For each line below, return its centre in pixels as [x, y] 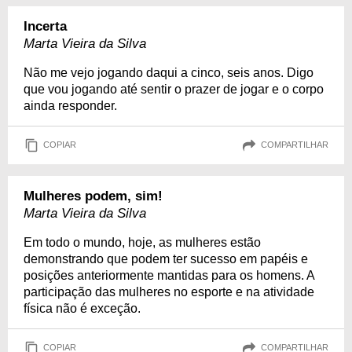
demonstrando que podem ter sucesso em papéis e [166, 258]
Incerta [45, 26]
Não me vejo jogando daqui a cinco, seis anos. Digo [169, 72]
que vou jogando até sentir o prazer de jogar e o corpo [174, 89]
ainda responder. [70, 105]
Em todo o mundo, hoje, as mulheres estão [142, 242]
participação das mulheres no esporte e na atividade [169, 291]
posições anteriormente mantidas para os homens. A [169, 275]
